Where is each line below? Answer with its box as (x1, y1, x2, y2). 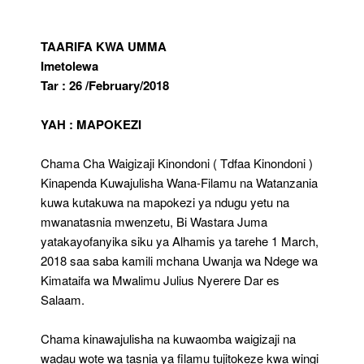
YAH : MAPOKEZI (41, 115, 141, 133)
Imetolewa (41, 56, 98, 75)
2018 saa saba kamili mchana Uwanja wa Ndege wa (41, 251, 318, 269)
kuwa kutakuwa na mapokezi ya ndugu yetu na (41, 193, 289, 210)
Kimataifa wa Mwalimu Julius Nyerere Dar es (41, 271, 279, 288)
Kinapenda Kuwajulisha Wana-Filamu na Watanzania (41, 173, 318, 191)
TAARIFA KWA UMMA (41, 37, 167, 55)
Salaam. (41, 290, 84, 308)
